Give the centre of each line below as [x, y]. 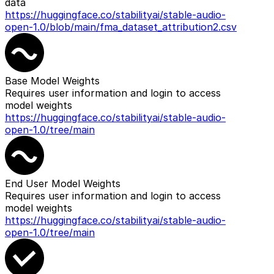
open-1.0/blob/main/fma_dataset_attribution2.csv [121, 27]
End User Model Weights [63, 184]
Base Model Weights [52, 81]
